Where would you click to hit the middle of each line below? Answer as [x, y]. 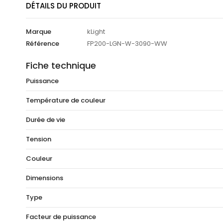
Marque [39, 32]
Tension [39, 139]
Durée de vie [46, 120]
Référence [43, 44]
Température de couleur [66, 101]
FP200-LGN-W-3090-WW [127, 44]
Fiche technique [61, 66]
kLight [96, 32]
